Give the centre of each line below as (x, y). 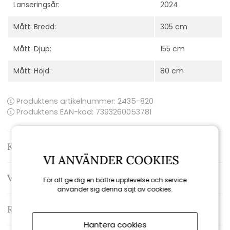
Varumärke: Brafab (47, 178)
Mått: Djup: (32, 49)
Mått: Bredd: (35, 27)
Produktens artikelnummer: (66, 101)
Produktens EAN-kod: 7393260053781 (83, 112)
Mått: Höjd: (32, 71)
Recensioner (34, 209)
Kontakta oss (34, 147)
